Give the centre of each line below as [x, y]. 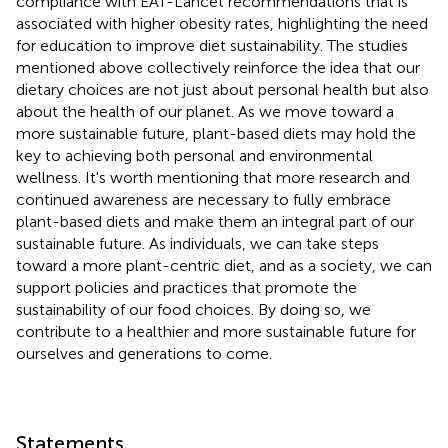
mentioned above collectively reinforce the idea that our [218, 67]
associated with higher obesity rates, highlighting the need [222, 23]
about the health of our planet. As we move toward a [205, 111]
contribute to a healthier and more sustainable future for [216, 331]
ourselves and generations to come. [144, 353]
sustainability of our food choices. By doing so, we [193, 309]
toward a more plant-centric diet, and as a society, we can [224, 265]
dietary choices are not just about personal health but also [222, 89]
